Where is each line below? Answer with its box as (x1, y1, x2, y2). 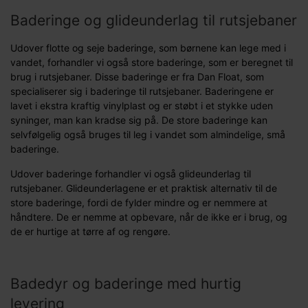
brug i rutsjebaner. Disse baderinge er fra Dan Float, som (10, 70, 264, 82)
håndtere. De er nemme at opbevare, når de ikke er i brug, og (10, 210, 287, 223)
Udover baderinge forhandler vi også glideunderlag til (10, 167, 251, 179)
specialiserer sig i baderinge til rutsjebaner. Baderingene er (10, 85, 274, 97)
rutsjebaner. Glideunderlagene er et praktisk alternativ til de (10, 181, 277, 194)
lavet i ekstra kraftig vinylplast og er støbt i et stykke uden (10, 99, 273, 111)
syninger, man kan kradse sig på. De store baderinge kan (10, 113, 267, 126)
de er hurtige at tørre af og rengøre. (10, 225, 170, 237)
